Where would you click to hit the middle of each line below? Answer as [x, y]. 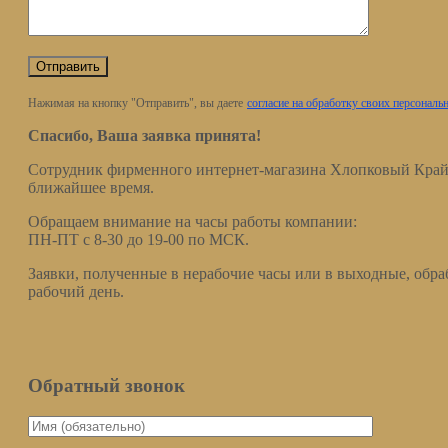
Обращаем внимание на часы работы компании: [192, 221]
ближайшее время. [91, 187]
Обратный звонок [106, 386]
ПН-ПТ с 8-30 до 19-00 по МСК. [138, 239]
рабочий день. [76, 291]
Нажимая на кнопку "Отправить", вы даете [135, 102]
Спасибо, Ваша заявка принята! [144, 135]
